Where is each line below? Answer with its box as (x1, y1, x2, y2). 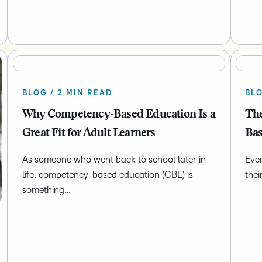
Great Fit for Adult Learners (22, 127, 156, 140)
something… (22, 185, 71, 195)
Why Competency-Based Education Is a (22, 109, 215, 121)
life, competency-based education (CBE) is (22, 170, 193, 180)
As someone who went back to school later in (22, 154, 206, 165)
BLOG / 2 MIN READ (22, 89, 112, 98)
